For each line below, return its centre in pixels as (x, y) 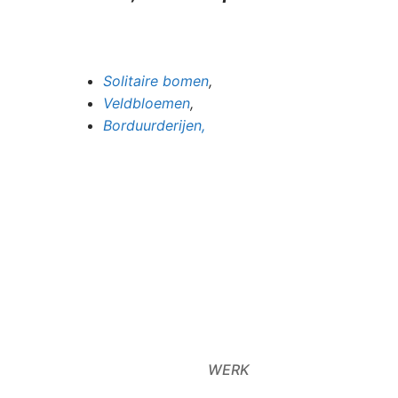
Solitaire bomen (155, 80)
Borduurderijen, (154, 125)
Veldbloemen (146, 103)
